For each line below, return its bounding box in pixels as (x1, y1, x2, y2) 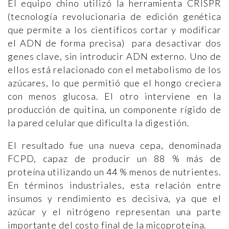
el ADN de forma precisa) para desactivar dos (8, 37, 221, 49)
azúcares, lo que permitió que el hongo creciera (8, 77, 221, 88)
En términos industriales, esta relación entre (8, 179, 221, 191)
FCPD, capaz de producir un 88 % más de (8, 152, 221, 164)
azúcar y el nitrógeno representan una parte (8, 205, 221, 217)
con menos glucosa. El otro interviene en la (8, 90, 221, 102)
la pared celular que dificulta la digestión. (8, 117, 190, 128)
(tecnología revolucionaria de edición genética (8, 10, 221, 22)
